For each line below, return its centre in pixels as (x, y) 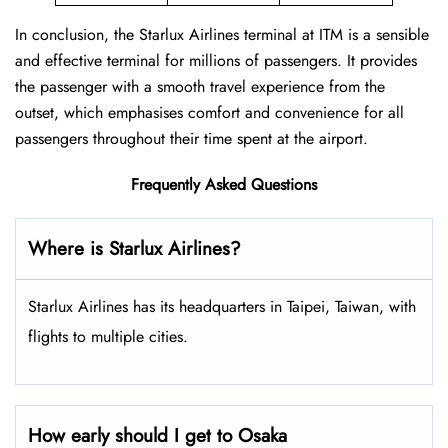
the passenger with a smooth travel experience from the (200, 87)
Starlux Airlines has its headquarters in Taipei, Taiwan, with (222, 307)
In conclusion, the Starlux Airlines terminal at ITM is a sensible (222, 35)
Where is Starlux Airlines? (134, 249)
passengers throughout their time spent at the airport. (191, 139)
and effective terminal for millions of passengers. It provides (216, 61)
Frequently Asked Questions (224, 185)
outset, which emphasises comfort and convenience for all (209, 113)
